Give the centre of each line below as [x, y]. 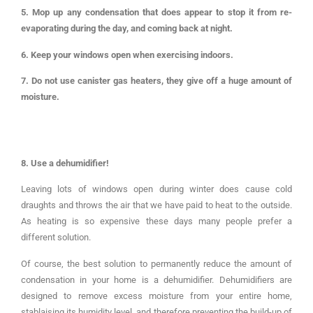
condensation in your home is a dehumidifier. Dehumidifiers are [156, 279]
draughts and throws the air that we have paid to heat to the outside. [156, 205]
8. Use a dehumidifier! [65, 163]
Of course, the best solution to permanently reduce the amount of [156, 263]
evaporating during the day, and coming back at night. [127, 29]
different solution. [56, 238]
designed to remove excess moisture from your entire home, [156, 296]
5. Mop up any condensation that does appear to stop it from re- [156, 13]
